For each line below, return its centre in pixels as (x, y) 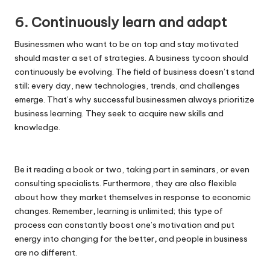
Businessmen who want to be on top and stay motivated (127, 44)
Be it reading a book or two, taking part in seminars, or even (132, 170)
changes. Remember (54, 211)
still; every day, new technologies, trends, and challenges (127, 86)
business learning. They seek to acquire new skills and (119, 114)
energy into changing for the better (84, 239)
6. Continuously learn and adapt (121, 23)
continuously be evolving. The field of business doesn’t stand (134, 72)
